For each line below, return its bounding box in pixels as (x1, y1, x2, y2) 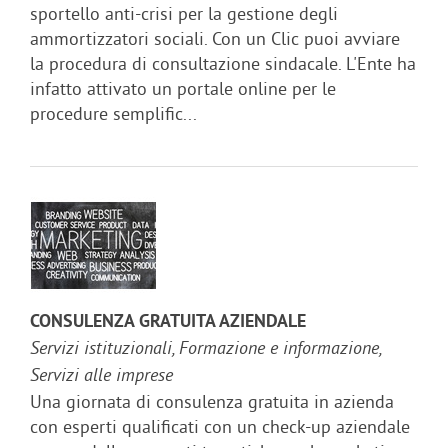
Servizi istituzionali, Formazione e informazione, (30, 337, 381, 361)
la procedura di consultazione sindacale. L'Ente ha (30, 51, 416, 75)
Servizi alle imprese (30, 364, 173, 388)
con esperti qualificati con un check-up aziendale (30, 414, 410, 438)
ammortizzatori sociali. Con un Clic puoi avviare (30, 26, 400, 50)
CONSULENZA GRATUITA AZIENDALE (30, 310, 306, 334)
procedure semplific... (30, 101, 197, 125)
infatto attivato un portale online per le (30, 76, 336, 100)
